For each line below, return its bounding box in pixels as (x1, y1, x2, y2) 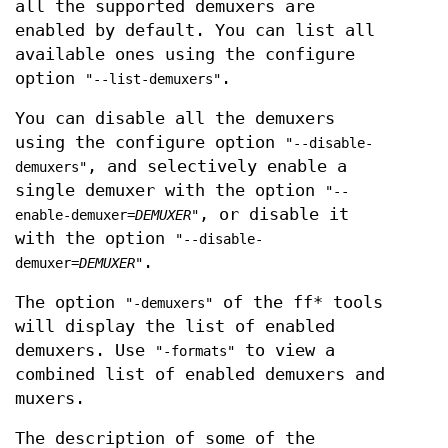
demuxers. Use (15, 340, 155, 360)
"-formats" (155, 342, 235, 359)
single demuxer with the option (15, 180, 325, 200)
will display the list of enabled (15, 316, 335, 336)
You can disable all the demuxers (15, 108, 335, 128)
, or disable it (199, 204, 349, 224)
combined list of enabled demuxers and (15, 364, 385, 384)
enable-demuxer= (15, 206, 135, 223)
